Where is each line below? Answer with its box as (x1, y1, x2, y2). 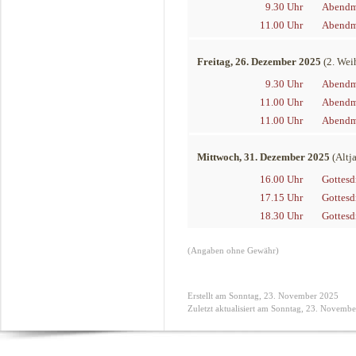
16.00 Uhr (260, 173, 303, 185)
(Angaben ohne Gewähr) (188, 246, 279, 255)
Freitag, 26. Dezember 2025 (197, 56, 321, 68)
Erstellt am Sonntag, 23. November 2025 (188, 291, 339, 300)
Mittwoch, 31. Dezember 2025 (197, 151, 330, 163)
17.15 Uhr (260, 192, 303, 203)
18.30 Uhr (260, 210, 303, 222)
